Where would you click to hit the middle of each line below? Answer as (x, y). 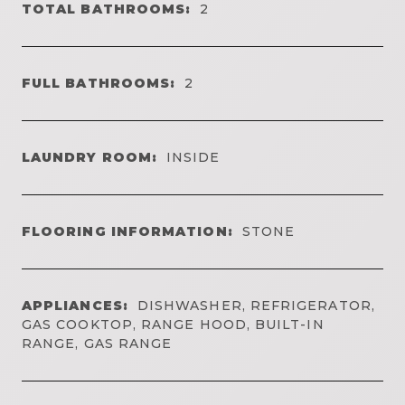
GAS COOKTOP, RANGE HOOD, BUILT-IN (173, 324)
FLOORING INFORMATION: (127, 231)
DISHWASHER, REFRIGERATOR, (256, 305)
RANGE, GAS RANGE (97, 343)
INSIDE (193, 157)
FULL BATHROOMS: (99, 83)
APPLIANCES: (75, 305)
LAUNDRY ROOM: (90, 157)
